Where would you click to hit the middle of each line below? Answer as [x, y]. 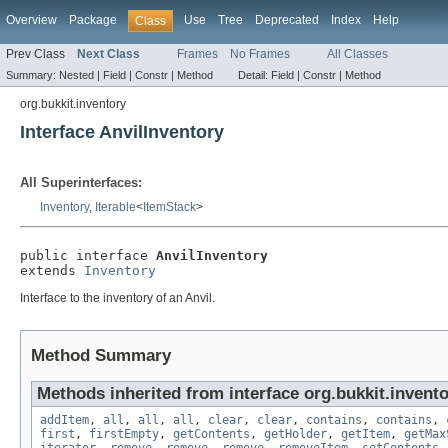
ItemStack [169, 207]
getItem [365, 434]
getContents [211, 434]
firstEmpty [124, 434]
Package [93, 20]
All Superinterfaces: [81, 183]
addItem [64, 420]
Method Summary [101, 356]
